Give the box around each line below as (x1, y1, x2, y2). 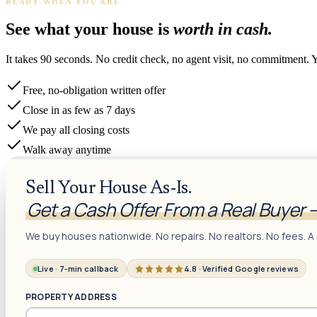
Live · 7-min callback (38, 263, 119, 275)
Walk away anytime (23, 144, 111, 156)
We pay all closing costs (23, 124, 129, 137)
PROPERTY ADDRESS (25, 291, 117, 304)
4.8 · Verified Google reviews (183, 263, 299, 275)
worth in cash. (173, 20, 272, 39)
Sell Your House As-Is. (25, 180, 192, 199)
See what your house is (6, 20, 173, 39)
